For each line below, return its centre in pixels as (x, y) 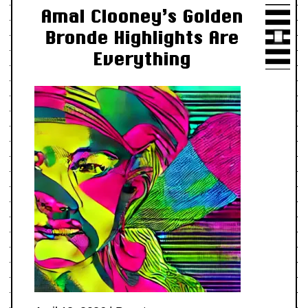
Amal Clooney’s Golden (142, 16)
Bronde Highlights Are (142, 37)
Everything (142, 58)
